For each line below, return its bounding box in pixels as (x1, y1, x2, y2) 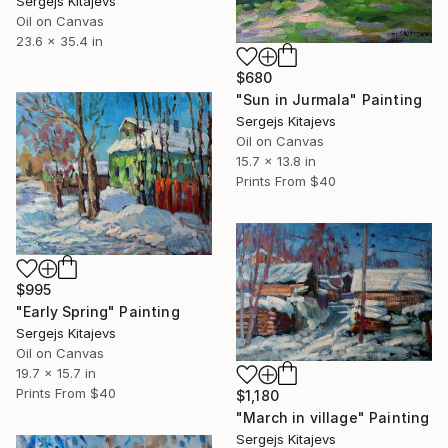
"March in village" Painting (236, 408, 430, 426)
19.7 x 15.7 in (16, 364, 96, 381)
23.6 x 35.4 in (16, 33, 103, 50)
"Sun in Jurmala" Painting (236, 90, 422, 108)
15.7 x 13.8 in (236, 152, 316, 169)
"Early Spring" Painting (16, 302, 180, 320)
